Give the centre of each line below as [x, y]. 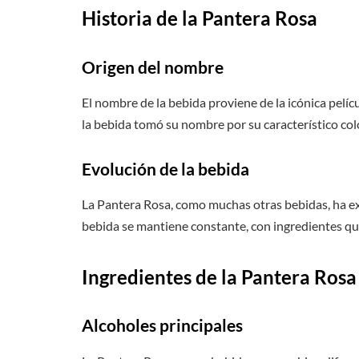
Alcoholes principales [162, 326]
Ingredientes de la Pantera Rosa [219, 276]
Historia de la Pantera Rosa [200, 18]
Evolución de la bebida [165, 169]
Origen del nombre [153, 67]
